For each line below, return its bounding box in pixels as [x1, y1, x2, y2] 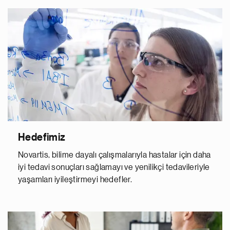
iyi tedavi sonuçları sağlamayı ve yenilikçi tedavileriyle [18, 163, 210, 172]
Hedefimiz [18, 132, 66, 143]
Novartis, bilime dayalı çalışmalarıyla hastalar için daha [18, 151, 211, 160]
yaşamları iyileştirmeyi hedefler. [18, 176, 132, 184]
